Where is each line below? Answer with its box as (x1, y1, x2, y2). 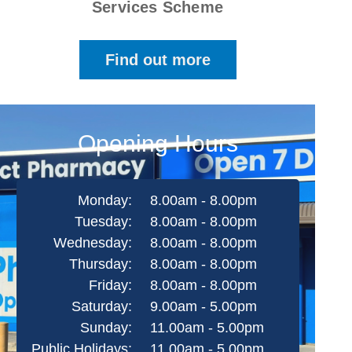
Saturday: (71, 299, 132, 314)
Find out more (104, 51, 211, 68)
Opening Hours (77, 130, 238, 156)
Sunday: (79, 320, 132, 335)
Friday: (88, 277, 132, 293)
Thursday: (68, 256, 132, 272)
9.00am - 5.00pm (149, 299, 257, 314)
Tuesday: (74, 214, 132, 229)
